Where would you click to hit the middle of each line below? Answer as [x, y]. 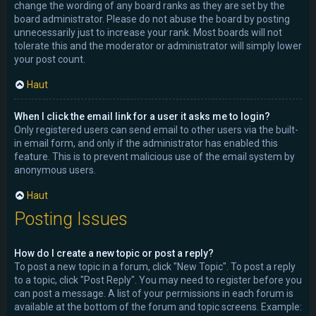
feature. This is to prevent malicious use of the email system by [154, 156]
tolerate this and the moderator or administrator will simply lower [158, 45]
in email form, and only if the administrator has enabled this [146, 143]
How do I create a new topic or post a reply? [114, 253]
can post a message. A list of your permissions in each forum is [154, 293]
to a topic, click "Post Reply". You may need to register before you [158, 280]
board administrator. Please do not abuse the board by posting [152, 19]
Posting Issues [71, 219]
